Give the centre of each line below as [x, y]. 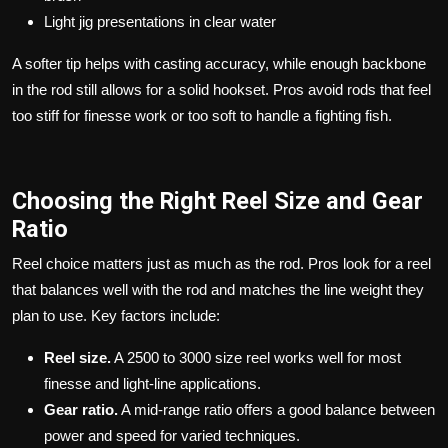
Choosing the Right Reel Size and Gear [217, 200]
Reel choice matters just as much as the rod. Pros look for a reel [221, 263]
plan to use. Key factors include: [116, 315]
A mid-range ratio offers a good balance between [276, 409]
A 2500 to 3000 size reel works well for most [256, 357]
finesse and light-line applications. [152, 383]
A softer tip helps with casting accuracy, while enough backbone [219, 63]
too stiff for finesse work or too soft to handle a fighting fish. [202, 115]
